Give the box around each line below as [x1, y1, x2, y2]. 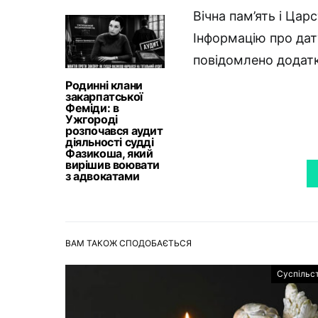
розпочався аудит [65, 124, 163, 138]
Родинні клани [65, 78, 143, 92]
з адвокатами [65, 169, 140, 183]
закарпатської [65, 89, 143, 104]
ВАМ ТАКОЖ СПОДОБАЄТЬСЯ [65, 238, 192, 248]
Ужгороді [65, 112, 118, 126]
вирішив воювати [65, 158, 160, 172]
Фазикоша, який [65, 146, 153, 160]
